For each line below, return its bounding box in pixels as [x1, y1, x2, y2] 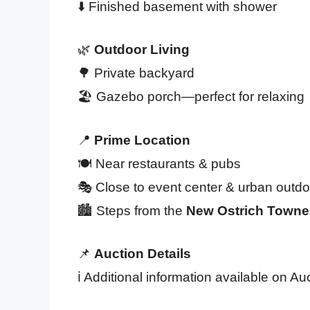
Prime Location [94, 132, 190, 147]
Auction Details [94, 246, 191, 262]
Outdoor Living [94, 42, 190, 57]
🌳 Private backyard [77, 66, 194, 81]
